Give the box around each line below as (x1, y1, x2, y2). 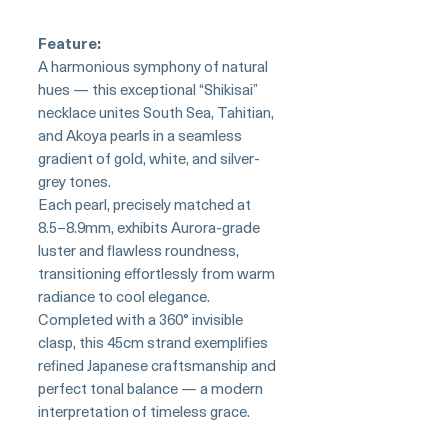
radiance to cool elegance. (38, 284, 210, 307)
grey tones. (38, 169, 111, 192)
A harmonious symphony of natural (38, 54, 268, 77)
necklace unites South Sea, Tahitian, (38, 100, 274, 123)
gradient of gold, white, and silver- (38, 146, 260, 169)
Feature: (38, 31, 101, 54)
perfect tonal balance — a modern (38, 376, 263, 399)
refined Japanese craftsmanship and (38, 353, 276, 376)
